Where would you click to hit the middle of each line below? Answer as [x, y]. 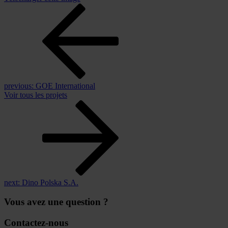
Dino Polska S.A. [50, 182]
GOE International [65, 85]
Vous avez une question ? [56, 202]
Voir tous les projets [36, 95]
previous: [19, 85]
